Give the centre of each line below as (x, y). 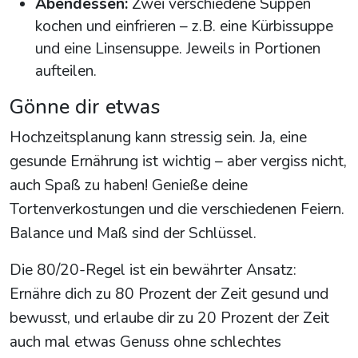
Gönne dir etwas (85, 107)
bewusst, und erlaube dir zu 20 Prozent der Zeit (169, 318)
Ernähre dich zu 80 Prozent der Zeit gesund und (169, 294)
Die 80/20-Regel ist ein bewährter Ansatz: (153, 270)
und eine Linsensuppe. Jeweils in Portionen (178, 49)
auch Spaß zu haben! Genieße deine (129, 186)
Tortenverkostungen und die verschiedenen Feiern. (177, 210)
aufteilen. (66, 72)
